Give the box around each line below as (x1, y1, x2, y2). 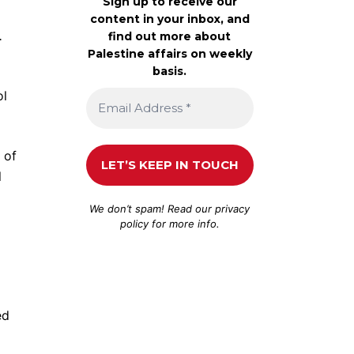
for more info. (148, 217, 220, 230)
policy (119, 217, 149, 230)
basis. (153, 63, 187, 78)
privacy (215, 201, 250, 215)
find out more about (108, 28, 232, 43)
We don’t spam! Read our (89, 201, 216, 215)
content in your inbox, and (89, 11, 250, 26)
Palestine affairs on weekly (87, 46, 252, 61)
